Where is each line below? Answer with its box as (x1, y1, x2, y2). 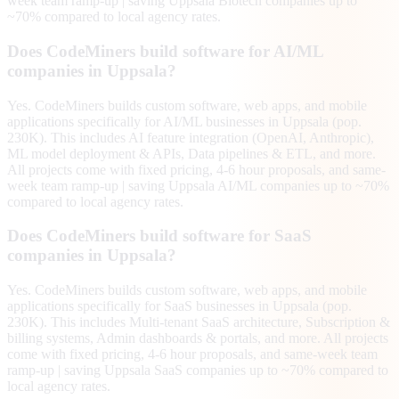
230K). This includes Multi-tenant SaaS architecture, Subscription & (7, 314, 390, 330)
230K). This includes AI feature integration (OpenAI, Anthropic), (7, 129, 374, 145)
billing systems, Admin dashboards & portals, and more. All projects (7, 330, 388, 346)
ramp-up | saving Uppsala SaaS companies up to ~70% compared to (7, 362, 388, 379)
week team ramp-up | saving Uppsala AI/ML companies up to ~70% (7, 177, 389, 193)
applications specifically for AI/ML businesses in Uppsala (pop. (7, 113, 362, 129)
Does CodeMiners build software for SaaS (7, 226, 312, 246)
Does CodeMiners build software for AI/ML (7, 41, 323, 61)
